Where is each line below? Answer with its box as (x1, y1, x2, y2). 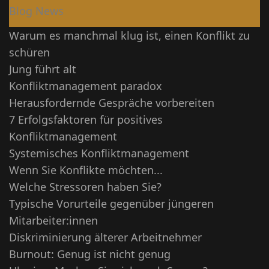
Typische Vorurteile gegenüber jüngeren (9, 196, 214, 211)
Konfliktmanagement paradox (9, 78, 162, 93)
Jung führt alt (9, 61, 76, 76)
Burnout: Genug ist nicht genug (9, 246, 171, 261)
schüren (9, 44, 50, 59)
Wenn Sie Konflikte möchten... (9, 162, 163, 177)
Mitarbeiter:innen (9, 213, 98, 228)
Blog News (9, 3, 64, 18)
